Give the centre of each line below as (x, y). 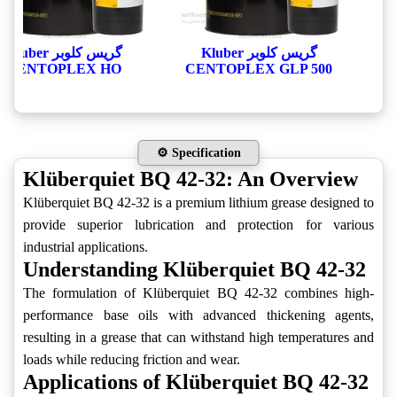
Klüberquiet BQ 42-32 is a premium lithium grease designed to (198, 203)
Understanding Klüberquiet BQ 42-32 (195, 270)
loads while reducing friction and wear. (132, 360)
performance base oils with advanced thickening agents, (198, 315)
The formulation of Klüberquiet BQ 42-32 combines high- (198, 293)
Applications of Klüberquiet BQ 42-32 (196, 382)
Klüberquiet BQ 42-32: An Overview (191, 179)
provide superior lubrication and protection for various (198, 225)
